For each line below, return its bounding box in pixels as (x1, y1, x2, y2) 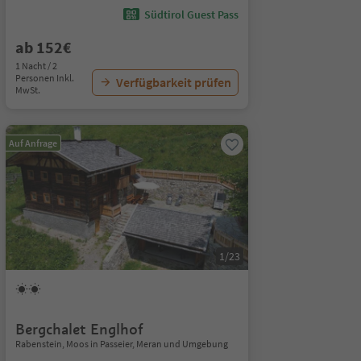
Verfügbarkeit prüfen (115, 74, 231, 90)
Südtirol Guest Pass (143, 7, 239, 22)
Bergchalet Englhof (15, 320, 143, 338)
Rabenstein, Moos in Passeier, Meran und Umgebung (15, 338, 228, 350)
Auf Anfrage (8, 137, 57, 149)
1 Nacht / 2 (15, 60, 57, 72)
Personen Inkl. (15, 72, 74, 84)
